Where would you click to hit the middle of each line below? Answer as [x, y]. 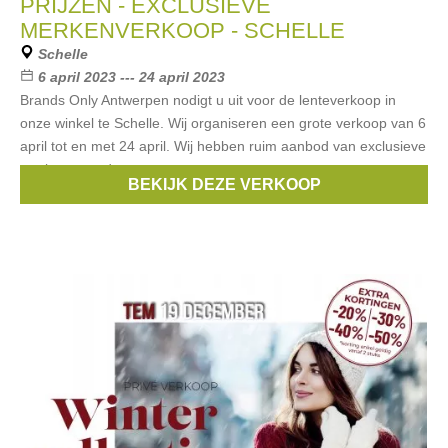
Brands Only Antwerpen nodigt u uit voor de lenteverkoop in [208, 100]
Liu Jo [225, 192]
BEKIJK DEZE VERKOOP [224, 184]
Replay [278, 192]
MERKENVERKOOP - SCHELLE [182, 30]
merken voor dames [83, 169]
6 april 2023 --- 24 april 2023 [131, 77]
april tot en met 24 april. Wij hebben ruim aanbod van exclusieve [223, 146]
